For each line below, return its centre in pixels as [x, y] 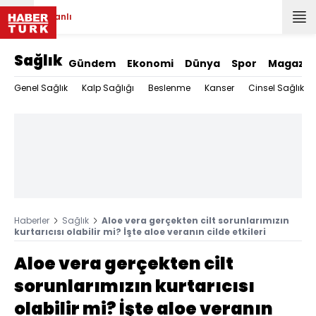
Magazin [291, 63]
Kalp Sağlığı [108, 88]
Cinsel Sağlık [276, 88]
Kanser [219, 88]
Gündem [92, 63]
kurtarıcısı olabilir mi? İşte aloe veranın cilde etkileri [140, 232]
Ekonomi [150, 63]
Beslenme [169, 88]
